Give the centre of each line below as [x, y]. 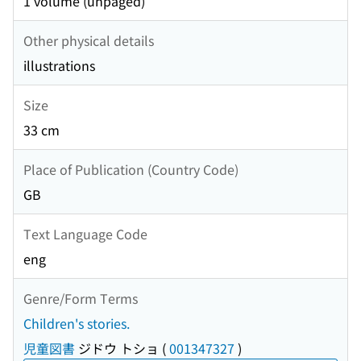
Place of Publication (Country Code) [131, 169]
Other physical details [89, 40]
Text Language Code [85, 233]
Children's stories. [77, 324]
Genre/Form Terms [81, 298]
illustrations [59, 66]
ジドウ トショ [117, 349]
